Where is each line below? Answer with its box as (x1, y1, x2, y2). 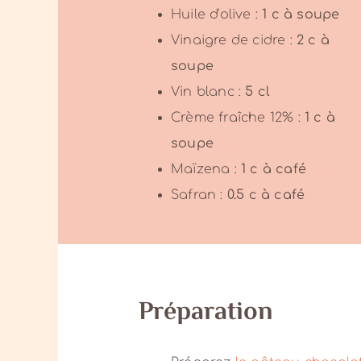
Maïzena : (170, 161, 241, 176)
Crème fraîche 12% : (170, 110, 305, 125)
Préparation (139, 292, 272, 333)
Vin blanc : (170, 84, 246, 99)
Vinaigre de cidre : (170, 32, 297, 48)
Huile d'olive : (170, 6, 263, 22)
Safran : (170, 187, 227, 202)
